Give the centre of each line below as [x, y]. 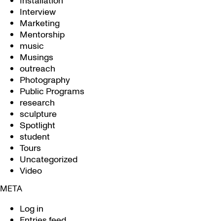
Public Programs [52, 92]
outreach [37, 69]
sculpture [38, 114]
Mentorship [42, 35]
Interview [38, 12]
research [37, 103]
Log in [32, 209]
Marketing [40, 23]
